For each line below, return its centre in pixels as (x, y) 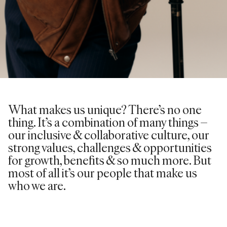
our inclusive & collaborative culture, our (109, 134)
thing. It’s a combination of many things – (108, 122)
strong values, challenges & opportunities (110, 147)
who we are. (37, 185)
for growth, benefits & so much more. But (110, 160)
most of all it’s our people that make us (103, 172)
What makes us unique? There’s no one (105, 109)
